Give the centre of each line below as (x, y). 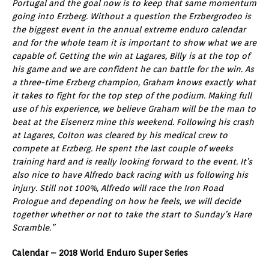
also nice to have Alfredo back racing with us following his (130, 174)
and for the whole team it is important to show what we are (134, 42)
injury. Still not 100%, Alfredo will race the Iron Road (118, 188)
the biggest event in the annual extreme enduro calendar (129, 29)
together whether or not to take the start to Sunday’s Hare (132, 214)
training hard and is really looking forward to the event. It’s (132, 161)
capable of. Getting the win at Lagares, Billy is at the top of (131, 56)
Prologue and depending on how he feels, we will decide (126, 201)
